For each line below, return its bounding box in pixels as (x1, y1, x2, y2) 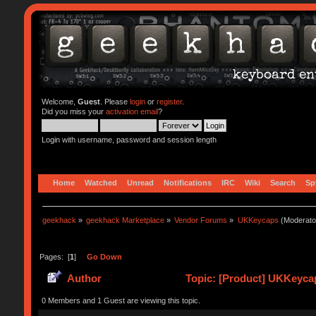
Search (269, 178, 296, 187)
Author (67, 272, 102, 285)
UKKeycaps (237, 215, 279, 224)
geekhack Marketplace (86, 215, 165, 224)
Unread (126, 178, 154, 187)
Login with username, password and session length (41, 135, 217, 144)
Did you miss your (41, 107, 106, 116)
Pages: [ (39, 252, 70, 261)
